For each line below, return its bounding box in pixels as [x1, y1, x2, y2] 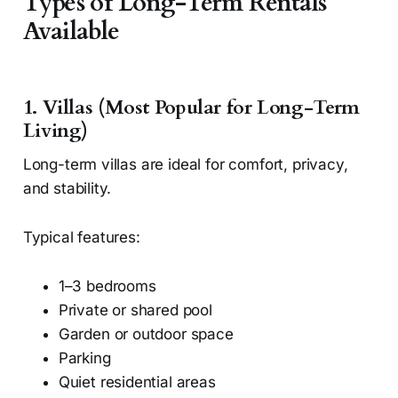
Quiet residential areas [58, 372, 216, 391]
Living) [22, 116, 89, 144]
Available [22, 14, 120, 48]
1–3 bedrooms [58, 276, 156, 295]
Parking [58, 348, 111, 367]
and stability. [22, 179, 112, 197]
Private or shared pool [58, 300, 212, 319]
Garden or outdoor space [58, 324, 234, 343]
